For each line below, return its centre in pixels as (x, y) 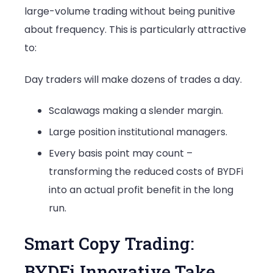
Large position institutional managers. (138, 132)
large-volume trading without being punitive (130, 12)
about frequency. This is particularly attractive (135, 30)
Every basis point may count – (121, 153)
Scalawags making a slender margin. (136, 110)
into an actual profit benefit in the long (141, 190)
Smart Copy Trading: (109, 243)
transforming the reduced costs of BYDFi (146, 171)
